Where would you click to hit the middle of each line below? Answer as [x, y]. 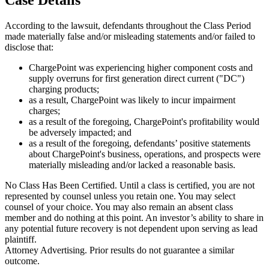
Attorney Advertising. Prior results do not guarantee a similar [119, 250]
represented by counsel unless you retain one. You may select [120, 196]
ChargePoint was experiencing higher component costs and [141, 67]
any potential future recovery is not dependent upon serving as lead [131, 228]
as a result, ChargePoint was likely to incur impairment [132, 100]
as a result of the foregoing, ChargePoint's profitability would [144, 121]
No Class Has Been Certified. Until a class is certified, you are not [130, 185]
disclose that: [29, 47]
